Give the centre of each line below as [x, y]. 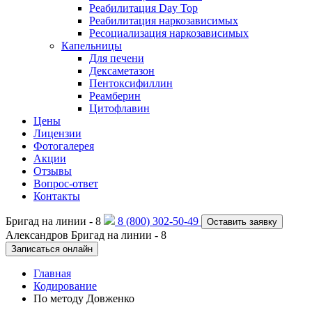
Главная [52, 273]
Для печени [117, 58]
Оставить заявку [242, 222]
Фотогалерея [64, 146]
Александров [38, 235]
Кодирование [65, 286]
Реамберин [115, 96]
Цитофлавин [119, 108]
